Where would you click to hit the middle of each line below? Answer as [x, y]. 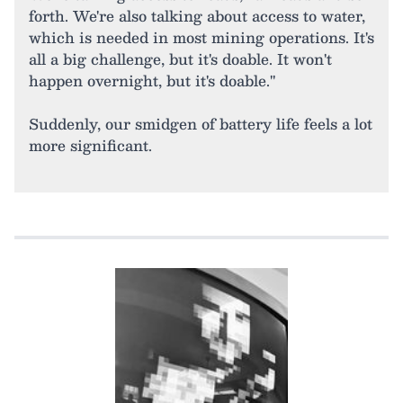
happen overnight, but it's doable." [152, 80]
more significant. [90, 145]
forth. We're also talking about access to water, [197, 15]
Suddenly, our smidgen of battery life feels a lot [201, 123]
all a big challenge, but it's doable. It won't [180, 58]
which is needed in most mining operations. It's [201, 37]
